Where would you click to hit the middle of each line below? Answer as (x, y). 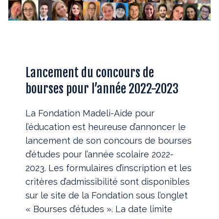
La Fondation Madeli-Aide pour (90, 113)
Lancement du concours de (90, 72)
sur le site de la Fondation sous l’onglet (107, 195)
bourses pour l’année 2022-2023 (102, 88)
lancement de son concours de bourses (109, 140)
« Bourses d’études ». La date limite (99, 209)
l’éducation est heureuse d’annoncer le (106, 127)
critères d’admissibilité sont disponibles (108, 181)
